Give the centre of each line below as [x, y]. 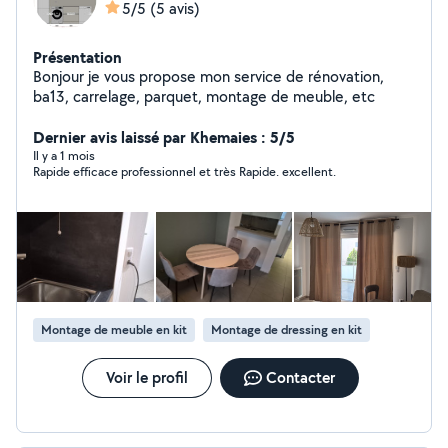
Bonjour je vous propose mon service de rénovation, [208, 76]
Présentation [77, 57]
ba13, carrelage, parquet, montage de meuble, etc [259, 96]
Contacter [300, 377]
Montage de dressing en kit [286, 329]
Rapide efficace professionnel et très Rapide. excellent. [184, 171]
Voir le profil [146, 377]
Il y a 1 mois [64, 155]
